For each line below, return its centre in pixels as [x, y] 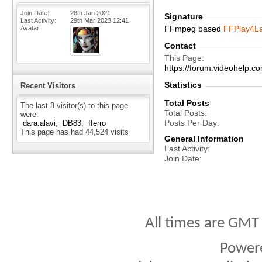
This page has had [53, 132]
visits [118, 132]
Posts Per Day [191, 123]
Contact [180, 46]
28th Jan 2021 [90, 13]
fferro [97, 123]
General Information [204, 139]
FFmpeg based [194, 29]
